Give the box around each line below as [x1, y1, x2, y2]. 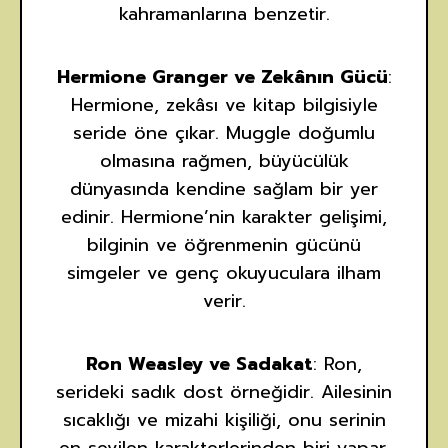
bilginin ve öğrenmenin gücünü [87, 231, 361, 260]
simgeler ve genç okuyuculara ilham [67, 259, 381, 288]
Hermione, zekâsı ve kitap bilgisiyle [70, 91, 378, 120]
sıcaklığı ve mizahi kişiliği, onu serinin [62, 406, 386, 435]
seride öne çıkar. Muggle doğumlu [73, 119, 375, 148]
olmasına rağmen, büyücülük [99, 147, 349, 176]
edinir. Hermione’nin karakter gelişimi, [61, 203, 387, 232]
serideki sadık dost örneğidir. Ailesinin [56, 378, 392, 407]
